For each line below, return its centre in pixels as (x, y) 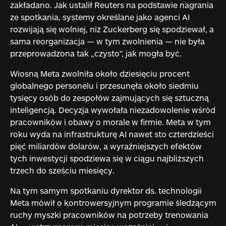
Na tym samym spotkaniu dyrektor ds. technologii (106, 190)
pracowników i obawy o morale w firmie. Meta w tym (110, 122)
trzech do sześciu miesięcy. (63, 170)
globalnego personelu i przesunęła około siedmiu (104, 85)
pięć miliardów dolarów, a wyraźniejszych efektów (106, 146)
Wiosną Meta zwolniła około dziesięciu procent (100, 73)
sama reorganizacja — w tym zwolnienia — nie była (107, 41)
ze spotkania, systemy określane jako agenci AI (100, 17)
